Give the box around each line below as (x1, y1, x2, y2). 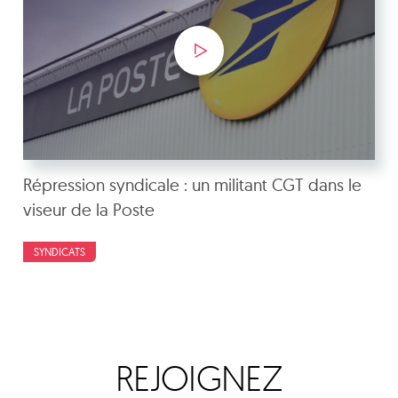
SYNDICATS (34, 244, 85, 259)
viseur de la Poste (23, 198, 155, 220)
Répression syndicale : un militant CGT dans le (23, 173, 362, 195)
